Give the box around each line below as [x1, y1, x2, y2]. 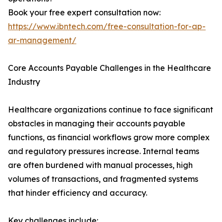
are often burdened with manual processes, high [8, 160, 193, 170]
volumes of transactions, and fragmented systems [8, 174, 198, 184]
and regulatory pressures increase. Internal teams [8, 146, 199, 157]
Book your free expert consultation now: [8, 7, 161, 18]
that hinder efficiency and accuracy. [8, 188, 147, 198]
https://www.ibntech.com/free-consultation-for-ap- [8, 21, 206, 32]
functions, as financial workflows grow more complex [8, 132, 210, 143]
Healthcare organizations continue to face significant [8, 105, 213, 115]
